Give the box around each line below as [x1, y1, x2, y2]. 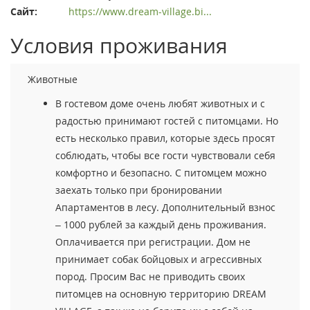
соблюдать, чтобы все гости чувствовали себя [55, 148, 275, 162]
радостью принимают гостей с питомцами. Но [55, 113, 278, 127]
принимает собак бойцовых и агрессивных [55, 252, 262, 266]
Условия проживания [10, 30, 228, 60]
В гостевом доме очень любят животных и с [55, 96, 265, 110]
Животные [28, 72, 77, 86]
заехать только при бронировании [55, 183, 222, 197]
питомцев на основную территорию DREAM [55, 286, 266, 300]
